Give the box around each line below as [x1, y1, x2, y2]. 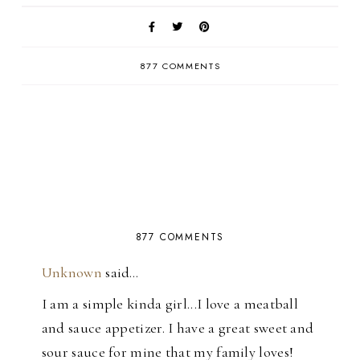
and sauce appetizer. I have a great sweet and [41, 319, 314, 337]
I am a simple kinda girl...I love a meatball [41, 295, 299, 313]
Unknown [41, 264, 102, 282]
